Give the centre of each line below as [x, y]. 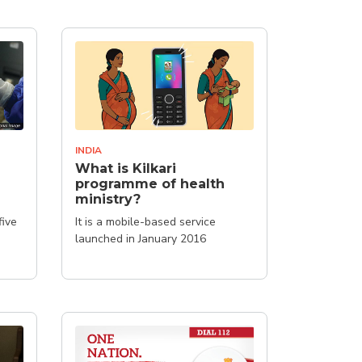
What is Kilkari [126, 168]
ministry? [108, 199]
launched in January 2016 [141, 239]
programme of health [150, 184]
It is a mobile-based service [145, 222]
